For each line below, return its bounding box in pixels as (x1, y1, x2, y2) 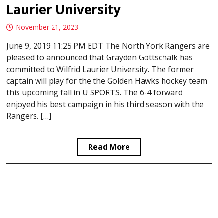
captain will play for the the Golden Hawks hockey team (6, 75, 208, 87)
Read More (88, 142, 130, 153)
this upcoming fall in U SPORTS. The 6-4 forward (6, 87, 183, 98)
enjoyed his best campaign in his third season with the (6, 99, 204, 110)
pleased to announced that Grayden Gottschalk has (6, 52, 193, 63)
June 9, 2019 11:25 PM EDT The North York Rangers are (6, 40, 210, 52)
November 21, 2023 (16, 22, 79, 32)
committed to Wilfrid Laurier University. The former (6, 64, 194, 75)
